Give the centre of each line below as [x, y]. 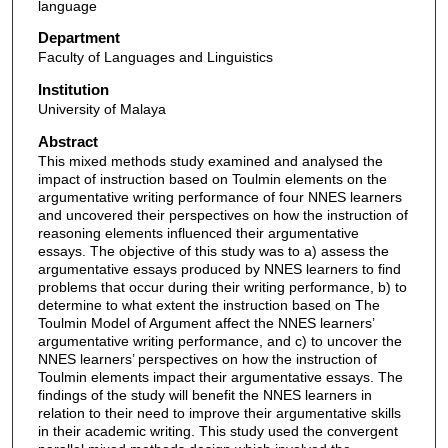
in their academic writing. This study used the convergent [217, 430]
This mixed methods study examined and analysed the [210, 160]
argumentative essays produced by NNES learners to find [219, 268]
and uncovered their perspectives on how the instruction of [222, 214]
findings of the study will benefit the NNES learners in [204, 394]
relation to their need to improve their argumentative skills [219, 412]
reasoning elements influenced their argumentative [198, 232]
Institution [73, 90]
